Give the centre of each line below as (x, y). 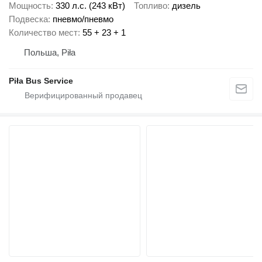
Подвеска (28, 19)
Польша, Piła (50, 53)
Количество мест (43, 33)
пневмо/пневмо (83, 19)
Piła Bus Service (41, 81)
